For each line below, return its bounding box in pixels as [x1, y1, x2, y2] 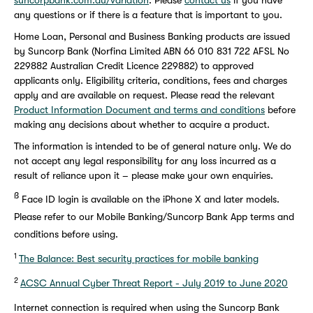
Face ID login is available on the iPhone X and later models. [22, 194, 279, 205]
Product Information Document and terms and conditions [14, 104, 265, 116]
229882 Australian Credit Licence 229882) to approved [14, 60, 254, 72]
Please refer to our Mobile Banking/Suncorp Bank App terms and [14, 211, 294, 223]
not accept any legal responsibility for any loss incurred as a [14, 155, 276, 167]
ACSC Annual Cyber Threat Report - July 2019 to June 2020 [20, 277, 288, 289]
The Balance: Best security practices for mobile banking [19, 253, 259, 265]
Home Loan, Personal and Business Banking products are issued [14, 31, 290, 43]
